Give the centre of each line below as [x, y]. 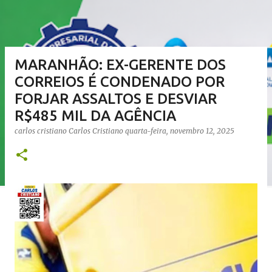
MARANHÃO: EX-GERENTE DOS [120, 65]
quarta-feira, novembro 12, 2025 [180, 131]
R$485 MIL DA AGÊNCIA [95, 116]
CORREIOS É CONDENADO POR [120, 82]
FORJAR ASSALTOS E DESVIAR [116, 99]
